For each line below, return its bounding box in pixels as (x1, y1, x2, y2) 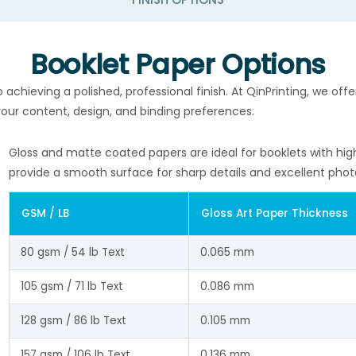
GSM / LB (21, 205, 69, 221)
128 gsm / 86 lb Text (20, 312, 126, 328)
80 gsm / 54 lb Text (20, 244, 125, 260)
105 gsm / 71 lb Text (20, 278, 123, 294)
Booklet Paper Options (30, 45, 326, 84)
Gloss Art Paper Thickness (201, 205, 348, 221)
